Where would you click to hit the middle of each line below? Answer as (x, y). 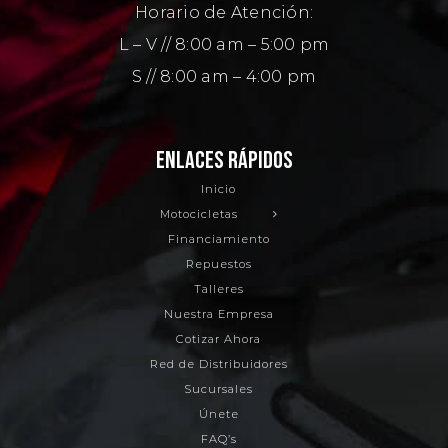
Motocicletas (198, 214)
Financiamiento (218, 239)
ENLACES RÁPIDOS (224, 160)
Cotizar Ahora (218, 339)
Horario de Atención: (224, 12)
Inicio (218, 188)
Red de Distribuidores (218, 364)
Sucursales (218, 389)
